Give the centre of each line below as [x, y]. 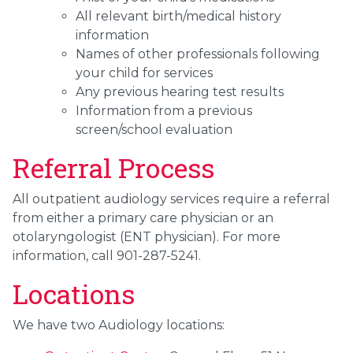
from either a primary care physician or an [143, 218]
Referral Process [113, 168]
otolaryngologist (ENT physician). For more [147, 237]
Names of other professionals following [198, 54]
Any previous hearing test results [180, 92]
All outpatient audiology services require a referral [171, 199]
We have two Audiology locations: [119, 325]
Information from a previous [164, 111]
